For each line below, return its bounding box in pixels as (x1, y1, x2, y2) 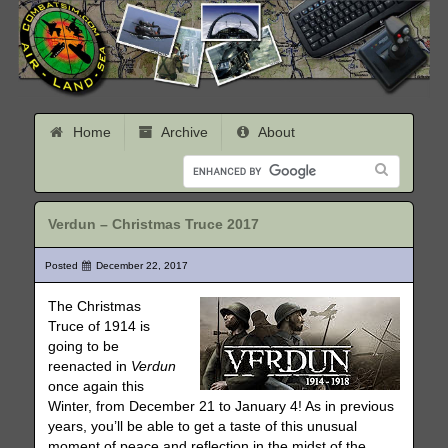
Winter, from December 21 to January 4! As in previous (48, 398, 395, 414)
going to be (48, 338, 120, 354)
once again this (48, 378, 145, 394)
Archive (158, 124, 209, 141)
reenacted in (48, 358, 132, 374)
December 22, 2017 (95, 259, 188, 271)
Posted (44, 259, 81, 271)
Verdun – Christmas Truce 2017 (48, 217, 260, 233)
